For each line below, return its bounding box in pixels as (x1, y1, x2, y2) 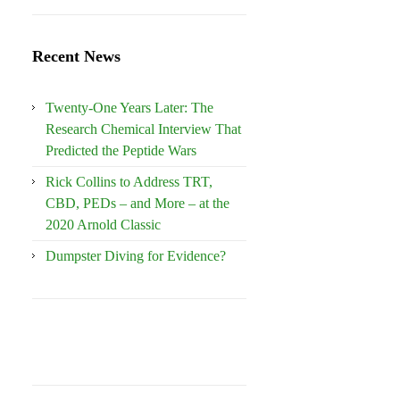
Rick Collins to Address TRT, (46, 173, 212, 189)
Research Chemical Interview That (46, 121, 241, 137)
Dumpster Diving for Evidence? (46, 247, 226, 263)
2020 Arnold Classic (46, 216, 161, 232)
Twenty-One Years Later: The (46, 99, 213, 115)
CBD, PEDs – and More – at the (46, 195, 229, 211)
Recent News (32, 46, 121, 65)
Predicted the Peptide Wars (46, 142, 196, 158)
